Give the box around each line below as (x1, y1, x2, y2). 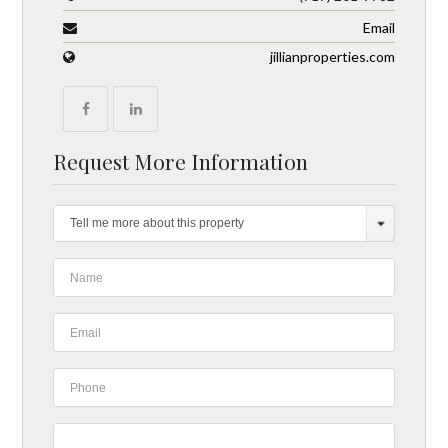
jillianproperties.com (269, 47, 395, 65)
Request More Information (53, 146, 309, 175)
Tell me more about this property (70, 215, 245, 230)
